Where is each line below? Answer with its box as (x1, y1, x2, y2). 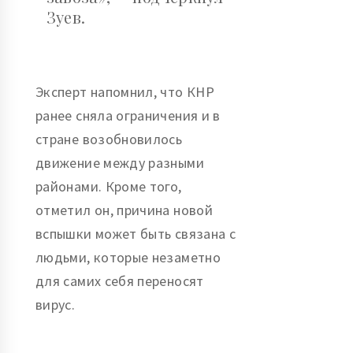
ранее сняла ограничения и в (35, 106, 221, 125)
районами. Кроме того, (35, 177, 182, 196)
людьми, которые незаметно (35, 248, 221, 267)
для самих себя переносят (35, 272, 204, 291)
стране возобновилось (35, 130, 183, 149)
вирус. (35, 295, 76, 314)
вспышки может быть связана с (35, 225, 236, 243)
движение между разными (35, 154, 204, 173)
